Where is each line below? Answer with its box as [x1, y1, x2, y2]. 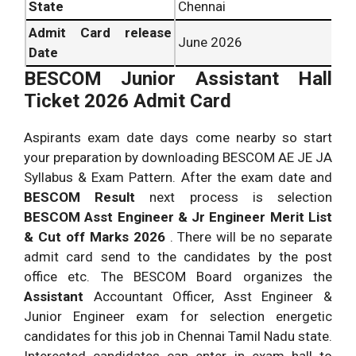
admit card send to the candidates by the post [24, 248, 332, 265]
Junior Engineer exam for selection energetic [24, 308, 332, 324]
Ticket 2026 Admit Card [24, 89, 231, 112]
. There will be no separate [169, 228, 332, 245]
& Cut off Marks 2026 [24, 228, 170, 245]
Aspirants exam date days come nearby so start [24, 129, 332, 145]
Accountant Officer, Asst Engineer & [93, 288, 333, 304]
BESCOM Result [24, 188, 136, 205]
